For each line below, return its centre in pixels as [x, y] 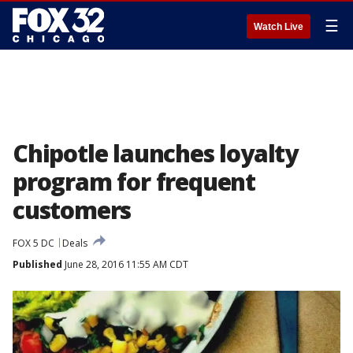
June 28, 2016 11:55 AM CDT [125, 264]
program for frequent [134, 182]
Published [37, 264]
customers [72, 210]
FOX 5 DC [33, 243]
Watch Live [279, 27]
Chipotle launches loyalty [155, 153]
